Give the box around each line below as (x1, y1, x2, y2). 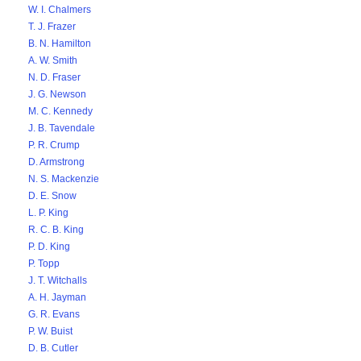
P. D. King (28, 241, 70, 252)
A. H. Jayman (28, 292, 86, 303)
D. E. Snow (28, 190, 77, 201)
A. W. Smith (28, 55, 77, 66)
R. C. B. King (28, 224, 84, 235)
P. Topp (28, 258, 60, 269)
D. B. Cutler (28, 342, 78, 354)
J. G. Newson (28, 89, 86, 100)
